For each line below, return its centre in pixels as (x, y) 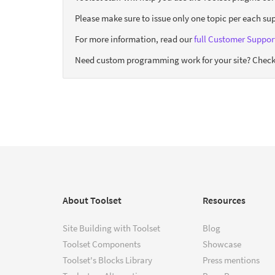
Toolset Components (102, 244)
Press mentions (231, 260)
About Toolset (92, 200)
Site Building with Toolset (111, 228)
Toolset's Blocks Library (107, 260)
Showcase (222, 244)
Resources (224, 200)
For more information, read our (134, 39)
